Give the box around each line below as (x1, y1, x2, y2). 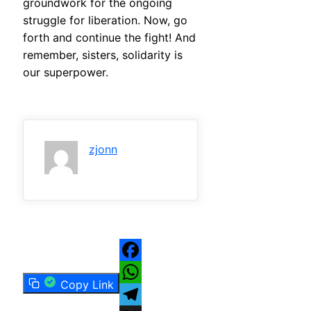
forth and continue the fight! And (23, 31, 196, 45)
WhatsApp (119, 287, 174, 302)
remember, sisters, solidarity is (23, 48, 183, 62)
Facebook (119, 265, 171, 280)
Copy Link (60, 278, 114, 292)
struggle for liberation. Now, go (23, 13, 187, 28)
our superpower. (23, 65, 108, 80)
